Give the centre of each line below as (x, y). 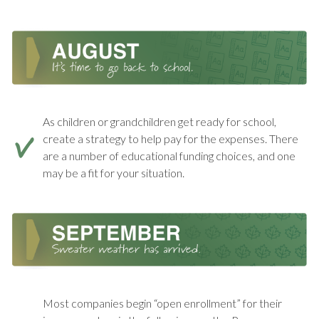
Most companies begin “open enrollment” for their (162, 303)
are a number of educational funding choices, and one (169, 155)
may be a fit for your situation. (114, 172)
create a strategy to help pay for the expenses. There (171, 138)
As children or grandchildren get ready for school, (159, 121)
